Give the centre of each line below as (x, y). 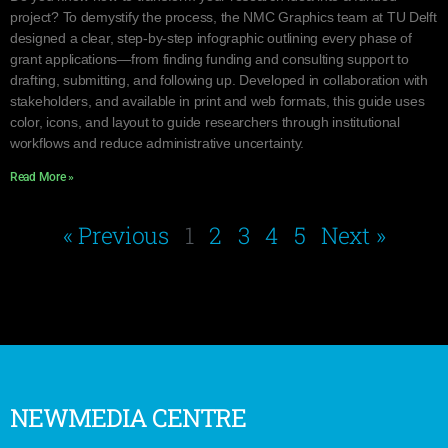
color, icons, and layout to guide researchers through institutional (205, 122)
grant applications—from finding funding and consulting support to (209, 59)
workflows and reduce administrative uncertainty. (157, 143)
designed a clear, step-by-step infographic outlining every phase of (211, 38)
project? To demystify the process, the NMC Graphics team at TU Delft (223, 17)
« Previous (115, 235)
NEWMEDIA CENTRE (128, 417)
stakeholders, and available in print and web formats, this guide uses (217, 101)
